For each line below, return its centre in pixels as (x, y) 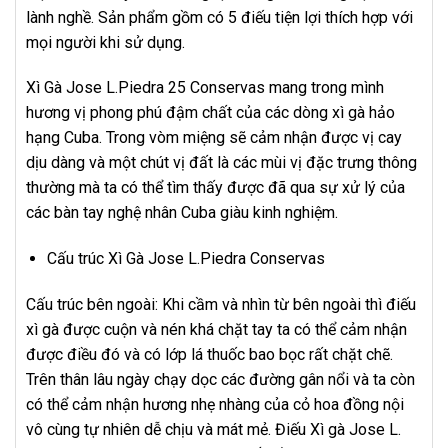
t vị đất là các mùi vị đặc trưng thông (290, 163)
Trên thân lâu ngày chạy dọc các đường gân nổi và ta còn (220, 379)
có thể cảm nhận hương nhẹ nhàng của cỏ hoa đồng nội (215, 404)
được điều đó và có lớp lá (114, 354)
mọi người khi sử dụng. (105, 42)
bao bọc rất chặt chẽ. (321, 354)
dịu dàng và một (83, 163)
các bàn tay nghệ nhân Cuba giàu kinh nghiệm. (182, 213)
